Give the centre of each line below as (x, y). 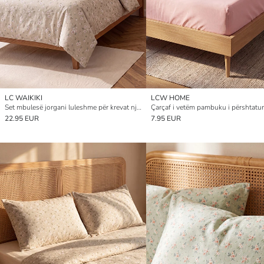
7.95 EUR (166, 118)
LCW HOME (170, 98)
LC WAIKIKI (24, 98)
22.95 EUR (22, 118)
